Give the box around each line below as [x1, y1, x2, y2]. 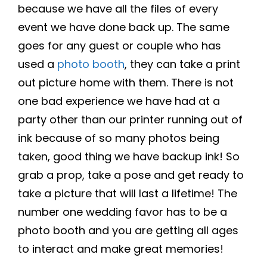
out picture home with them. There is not [18, 75, 234, 90]
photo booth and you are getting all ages [18, 223, 238, 238]
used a [18, 57, 57, 72]
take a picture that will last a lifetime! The [18, 186, 237, 201]
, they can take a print [125, 57, 240, 72]
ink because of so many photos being [18, 131, 219, 145]
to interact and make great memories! [18, 241, 223, 256]
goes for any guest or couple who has [18, 38, 221, 53]
